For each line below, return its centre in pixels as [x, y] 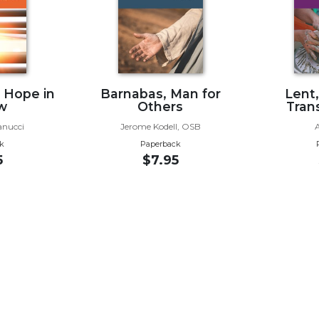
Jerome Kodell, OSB [160, 126]
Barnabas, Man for [160, 93]
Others [161, 106]
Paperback [160, 143]
